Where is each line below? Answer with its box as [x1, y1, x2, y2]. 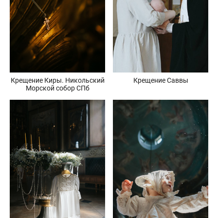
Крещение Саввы [133, 76, 188, 85]
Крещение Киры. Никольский [10, 76, 105, 85]
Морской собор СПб [25, 84, 90, 92]
